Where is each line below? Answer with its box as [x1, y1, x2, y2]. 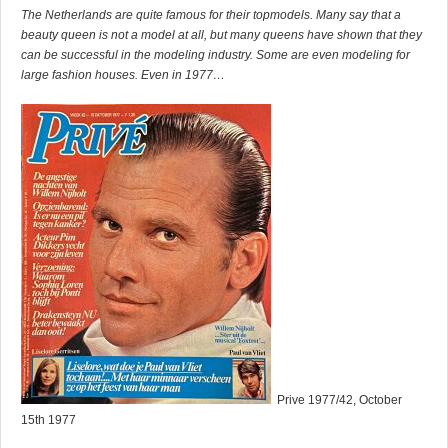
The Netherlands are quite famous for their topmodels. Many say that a [21, 7, 401, 22]
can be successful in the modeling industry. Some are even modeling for [21, 47, 410, 62]
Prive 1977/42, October [274, 392, 402, 407]
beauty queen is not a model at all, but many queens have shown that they [21, 27, 422, 42]
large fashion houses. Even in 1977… [21, 67, 225, 82]
